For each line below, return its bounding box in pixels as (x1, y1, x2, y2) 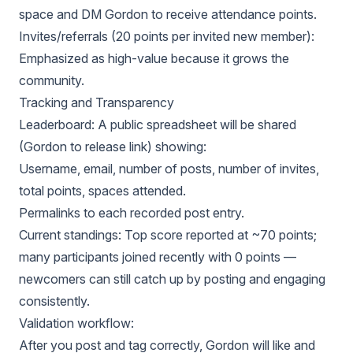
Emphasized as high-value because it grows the (19, 50, 289, 66)
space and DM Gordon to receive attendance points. (19, 6, 317, 22)
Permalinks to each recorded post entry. (19, 205, 244, 221)
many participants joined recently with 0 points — (19, 249, 296, 265)
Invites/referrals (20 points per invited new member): (19, 28, 314, 44)
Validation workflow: (19, 315, 134, 331)
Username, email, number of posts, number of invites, (19, 161, 319, 176)
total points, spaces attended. (19, 183, 186, 199)
